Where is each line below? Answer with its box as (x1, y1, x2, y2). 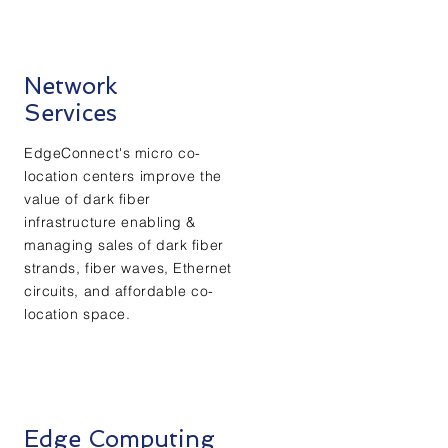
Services (24, 99, 117, 126)
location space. (24, 305, 131, 323)
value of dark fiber (24, 190, 151, 208)
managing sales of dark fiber (24, 236, 224, 254)
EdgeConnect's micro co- (24, 144, 201, 162)
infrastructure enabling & (24, 213, 196, 231)
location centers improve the (24, 167, 222, 185)
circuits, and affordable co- (24, 282, 214, 300)
